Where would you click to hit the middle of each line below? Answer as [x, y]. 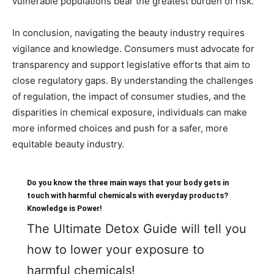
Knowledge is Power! [65, 209]
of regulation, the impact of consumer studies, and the [129, 97]
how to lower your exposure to [116, 250]
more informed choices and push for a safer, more [120, 128]
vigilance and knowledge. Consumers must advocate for [133, 49]
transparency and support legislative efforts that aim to [131, 65]
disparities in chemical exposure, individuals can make [130, 113]
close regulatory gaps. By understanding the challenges [133, 81]
